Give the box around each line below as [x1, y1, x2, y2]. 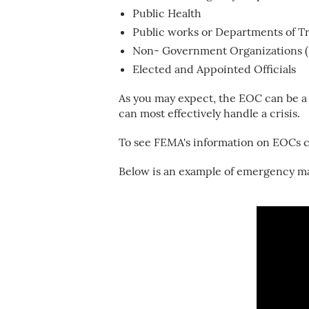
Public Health [132, 6, 201, 20]
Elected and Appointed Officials [132, 62, 296, 76]
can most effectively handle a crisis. [119, 106, 300, 120]
